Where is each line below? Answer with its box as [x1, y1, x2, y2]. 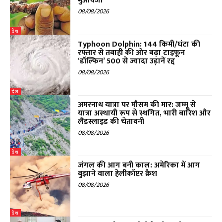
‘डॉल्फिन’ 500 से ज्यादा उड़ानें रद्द [78, 54, 175, 68]
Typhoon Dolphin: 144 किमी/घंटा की [78, 37, 201, 51]
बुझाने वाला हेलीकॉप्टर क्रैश [78, 167, 158, 181]
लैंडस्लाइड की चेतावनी [78, 115, 145, 129]
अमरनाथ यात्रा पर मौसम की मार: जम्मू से [78, 98, 196, 112]
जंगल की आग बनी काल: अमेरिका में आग [78, 159, 201, 172]
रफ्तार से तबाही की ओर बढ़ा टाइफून [78, 46, 185, 59]
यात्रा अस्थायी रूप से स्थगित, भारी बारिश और [78, 107, 211, 120]
